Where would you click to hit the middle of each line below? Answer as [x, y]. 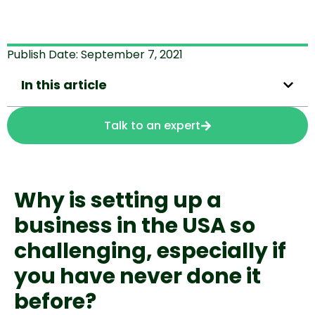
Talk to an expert [152, 126]
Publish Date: [44, 54]
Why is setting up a [118, 200]
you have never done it [137, 276]
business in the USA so [135, 226]
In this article [64, 85]
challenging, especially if [150, 251]
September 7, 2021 [132, 54]
